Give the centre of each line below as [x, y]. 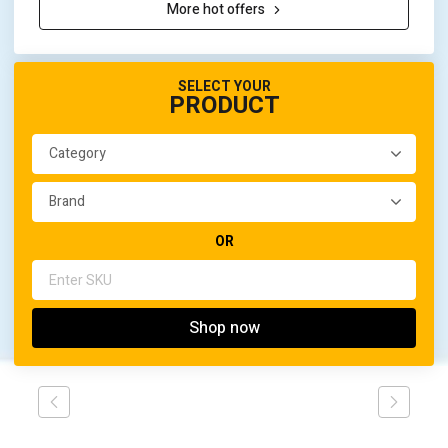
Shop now [224, 328]
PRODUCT [224, 105]
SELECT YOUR [224, 86]
